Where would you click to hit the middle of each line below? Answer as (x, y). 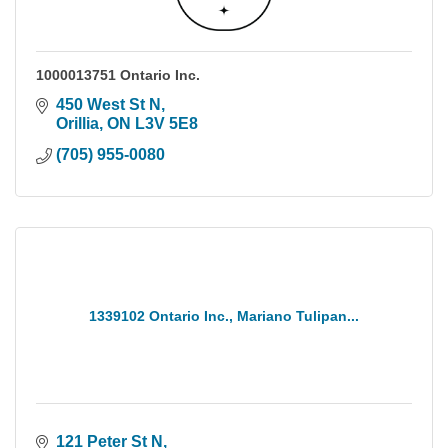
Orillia (77, 124)
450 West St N (108, 105)
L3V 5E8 (166, 124)
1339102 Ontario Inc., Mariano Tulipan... (224, 316)
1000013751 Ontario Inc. (118, 75)
